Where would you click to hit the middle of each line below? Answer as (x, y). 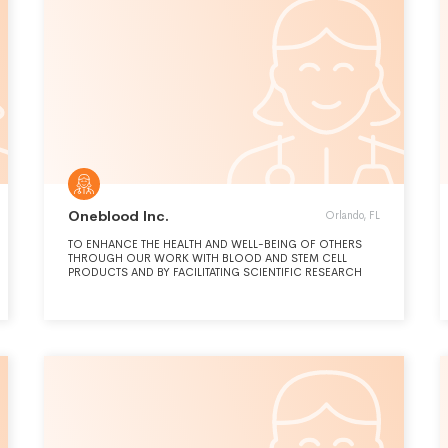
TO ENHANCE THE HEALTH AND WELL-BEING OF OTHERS (215, 244)
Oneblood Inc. (118, 216)
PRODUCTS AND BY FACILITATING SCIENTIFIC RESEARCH (215, 272)
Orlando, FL (352, 215)
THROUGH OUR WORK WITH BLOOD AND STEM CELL (207, 258)
